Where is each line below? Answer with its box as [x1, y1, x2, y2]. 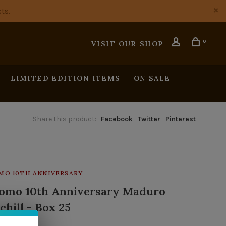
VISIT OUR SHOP [91, 39, 163, 48]
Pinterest [165, 115, 196, 123]
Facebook [101, 115, 133, 123]
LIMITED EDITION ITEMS [11, 74, 121, 83]
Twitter [138, 115, 160, 123]
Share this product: [33, 115, 96, 123]
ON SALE [133, 74, 171, 83]
